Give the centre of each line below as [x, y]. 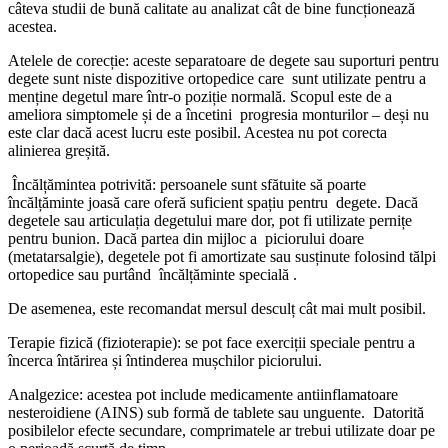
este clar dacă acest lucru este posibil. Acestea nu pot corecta [197, 132]
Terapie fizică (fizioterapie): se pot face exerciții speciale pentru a [211, 342]
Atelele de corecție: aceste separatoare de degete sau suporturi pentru [223, 60]
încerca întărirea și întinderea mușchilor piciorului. [165, 360]
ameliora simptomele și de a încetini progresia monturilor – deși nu [218, 114]
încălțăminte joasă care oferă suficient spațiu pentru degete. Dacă [213, 202]
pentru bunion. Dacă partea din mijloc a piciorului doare [186, 238]
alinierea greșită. [59, 150]
